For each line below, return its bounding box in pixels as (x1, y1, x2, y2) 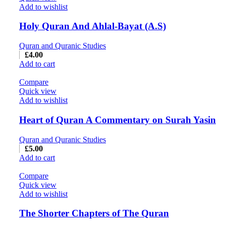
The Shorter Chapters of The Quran (19, 208, 169, 219)
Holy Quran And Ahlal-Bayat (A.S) (19, 21, 166, 32)
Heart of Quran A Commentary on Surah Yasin (19, 114, 216, 125)
